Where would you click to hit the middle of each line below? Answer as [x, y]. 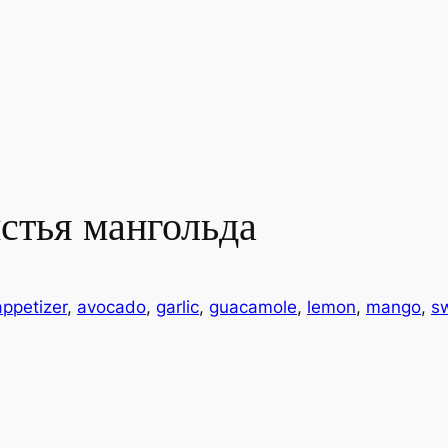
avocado [111, 307]
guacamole [253, 307]
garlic [177, 307]
